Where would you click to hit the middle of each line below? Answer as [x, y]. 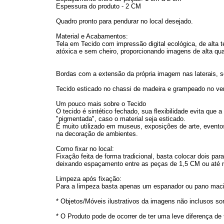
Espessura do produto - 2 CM [98, 6]
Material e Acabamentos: [92, 36]
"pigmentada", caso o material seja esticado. [121, 118]
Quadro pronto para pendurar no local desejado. [124, 21]
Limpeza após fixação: [89, 178]
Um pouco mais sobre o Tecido [101, 103]
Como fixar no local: [85, 148]
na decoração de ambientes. [97, 133]
